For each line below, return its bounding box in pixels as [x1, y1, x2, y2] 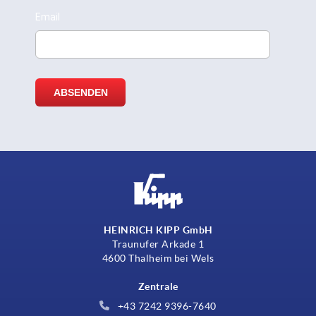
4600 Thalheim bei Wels [102, 252, 214, 264]
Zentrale [138, 280, 178, 292]
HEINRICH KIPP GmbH [103, 224, 213, 236]
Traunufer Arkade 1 [112, 238, 204, 250]
